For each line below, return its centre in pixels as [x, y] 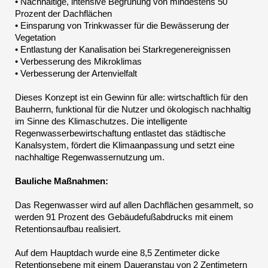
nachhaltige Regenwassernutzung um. [90, 157]
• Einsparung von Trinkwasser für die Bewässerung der [122, 26]
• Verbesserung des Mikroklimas [78, 62]
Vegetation [35, 38]
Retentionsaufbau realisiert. [68, 229]
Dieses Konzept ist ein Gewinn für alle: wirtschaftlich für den [131, 98]
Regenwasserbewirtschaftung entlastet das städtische [120, 133]
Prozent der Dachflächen [63, 14]
